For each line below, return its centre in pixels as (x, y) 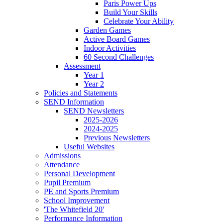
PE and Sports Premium (81, 191)
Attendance (62, 164)
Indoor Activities (110, 48)
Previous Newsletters (117, 137)
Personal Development (79, 173)
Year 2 (94, 84)
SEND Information (74, 102)
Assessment (82, 66)
